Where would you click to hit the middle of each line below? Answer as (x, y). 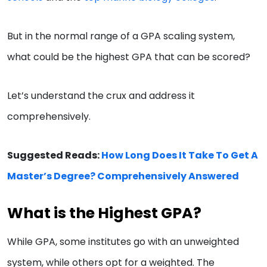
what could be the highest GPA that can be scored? (129, 57)
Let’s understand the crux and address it (101, 96)
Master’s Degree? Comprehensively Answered (123, 176)
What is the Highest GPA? (104, 213)
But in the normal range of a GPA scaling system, (121, 36)
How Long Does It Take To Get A (180, 156)
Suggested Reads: (53, 156)
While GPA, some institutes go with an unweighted (123, 242)
